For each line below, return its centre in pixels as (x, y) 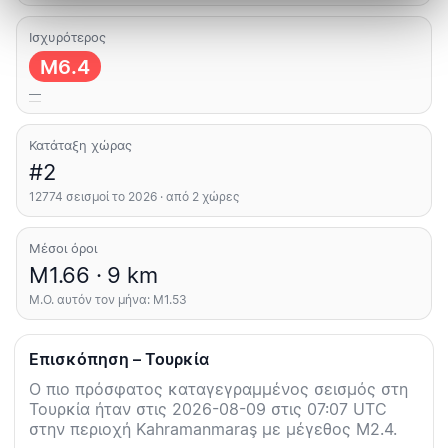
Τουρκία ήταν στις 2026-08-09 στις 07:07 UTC (208, 409)
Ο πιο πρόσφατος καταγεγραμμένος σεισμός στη (218, 389)
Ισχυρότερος (67, 37)
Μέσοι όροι (63, 248)
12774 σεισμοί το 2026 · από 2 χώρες (134, 197)
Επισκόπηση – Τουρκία (119, 359)
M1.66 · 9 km (93, 275)
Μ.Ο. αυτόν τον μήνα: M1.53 (108, 300)
